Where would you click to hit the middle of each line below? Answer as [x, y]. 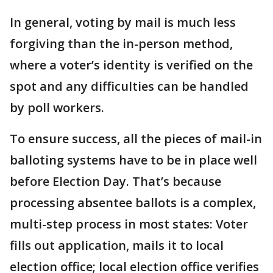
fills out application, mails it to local [117, 245]
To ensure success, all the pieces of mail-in [136, 139]
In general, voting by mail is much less [123, 22]
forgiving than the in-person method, [121, 44]
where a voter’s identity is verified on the [131, 65]
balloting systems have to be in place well [133, 160]
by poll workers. [57, 108]
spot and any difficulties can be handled [129, 86]
